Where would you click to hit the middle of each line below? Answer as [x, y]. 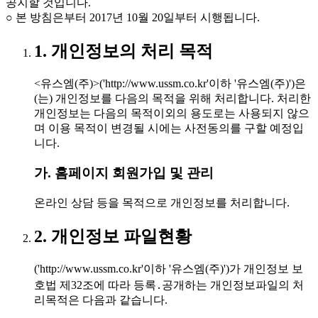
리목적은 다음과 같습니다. [101, 300]
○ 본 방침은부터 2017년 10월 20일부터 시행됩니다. [133, 17]
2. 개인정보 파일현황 [113, 236]
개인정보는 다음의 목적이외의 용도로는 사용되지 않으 [172, 113]
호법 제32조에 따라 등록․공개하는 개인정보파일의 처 [169, 285]
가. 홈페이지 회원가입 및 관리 [124, 173]
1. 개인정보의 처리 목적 [124, 51]
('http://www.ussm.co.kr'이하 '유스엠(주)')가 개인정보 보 [169, 268]
